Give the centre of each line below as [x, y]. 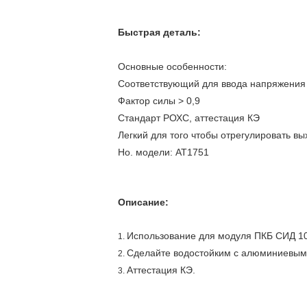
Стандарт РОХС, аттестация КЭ [189, 118]
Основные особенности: [172, 66]
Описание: [143, 202]
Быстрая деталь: [159, 32]
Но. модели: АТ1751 [163, 152]
